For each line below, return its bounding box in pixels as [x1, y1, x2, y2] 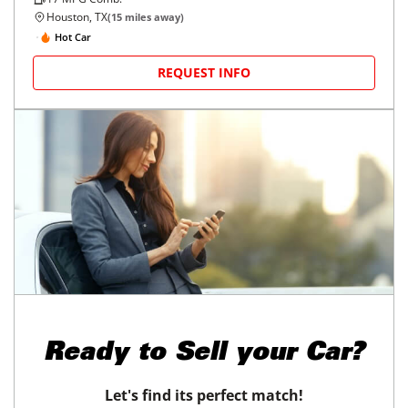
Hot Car [55, 29, 91, 44]
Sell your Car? [175, 342, 364, 368]
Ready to [44, 342, 166, 368]
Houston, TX [46, 9, 107, 25]
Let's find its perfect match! [105, 385, 303, 406]
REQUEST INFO [158, 64, 250, 82]
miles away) [122, 10, 184, 25]
